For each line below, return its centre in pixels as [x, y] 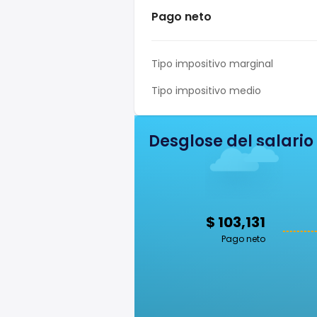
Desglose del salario [231, 141]
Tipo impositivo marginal [212, 64]
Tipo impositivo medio [206, 91]
